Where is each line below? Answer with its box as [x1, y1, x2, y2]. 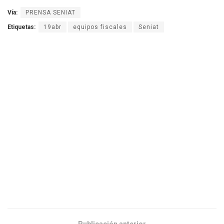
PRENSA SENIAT [25, 9, 75, 16]
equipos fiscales [73, 23, 127, 31]
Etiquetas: [7, 23, 35, 31]
